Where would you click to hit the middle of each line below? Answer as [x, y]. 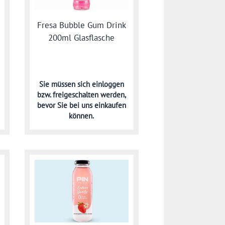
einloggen [108, 84]
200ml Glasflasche [82, 38]
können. [82, 116]
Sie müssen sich [65, 84]
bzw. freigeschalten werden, [81, 94]
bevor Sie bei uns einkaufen [81, 105]
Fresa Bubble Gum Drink [81, 25]
